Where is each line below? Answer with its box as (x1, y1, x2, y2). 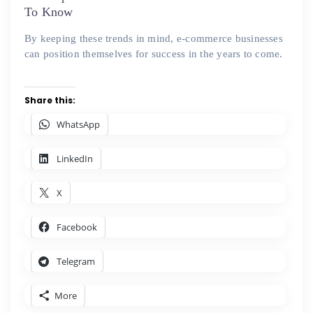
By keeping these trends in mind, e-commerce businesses (24, 33, 283, 44)
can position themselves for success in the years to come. (24, 48, 283, 59)
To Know (24, 5, 73, 19)
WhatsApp (57, 118, 100, 131)
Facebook (57, 221, 97, 233)
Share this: (24, 94, 75, 106)
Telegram (57, 255, 95, 268)
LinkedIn (57, 152, 93, 165)
